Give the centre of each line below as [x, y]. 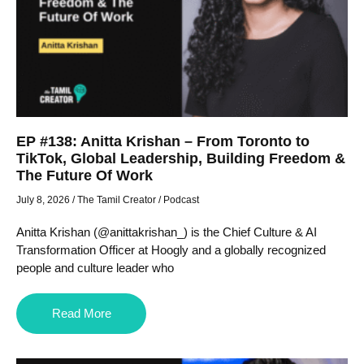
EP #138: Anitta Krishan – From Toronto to [163, 142]
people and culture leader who [95, 268]
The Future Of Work [84, 176]
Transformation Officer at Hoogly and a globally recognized [171, 250]
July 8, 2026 [43, 200]
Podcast [181, 200]
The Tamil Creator [117, 200]
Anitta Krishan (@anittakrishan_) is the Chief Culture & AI [167, 232]
